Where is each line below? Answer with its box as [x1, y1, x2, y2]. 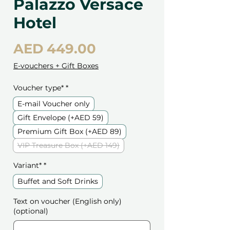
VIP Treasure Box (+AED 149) [17, 141, 120, 150]
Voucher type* [13, 83, 64, 93]
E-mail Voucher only [17, 99, 90, 109]
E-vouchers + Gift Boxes [13, 61, 99, 71]
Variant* [13, 161, 42, 170]
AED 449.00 [13, 41, 96, 57]
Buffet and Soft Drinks [17, 177, 98, 186]
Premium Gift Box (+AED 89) [17, 127, 122, 137]
